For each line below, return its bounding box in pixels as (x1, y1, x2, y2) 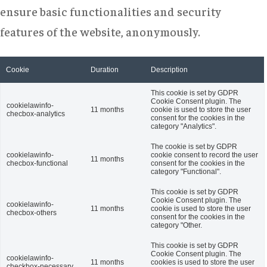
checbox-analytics (7, 110, 65, 118)
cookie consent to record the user (151, 151, 258, 159)
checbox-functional (7, 159, 68, 167)
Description (151, 66, 188, 74)
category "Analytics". (151, 122, 216, 131)
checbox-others (7, 209, 57, 217)
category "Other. (151, 221, 202, 229)
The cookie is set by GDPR (151, 142, 237, 151)
